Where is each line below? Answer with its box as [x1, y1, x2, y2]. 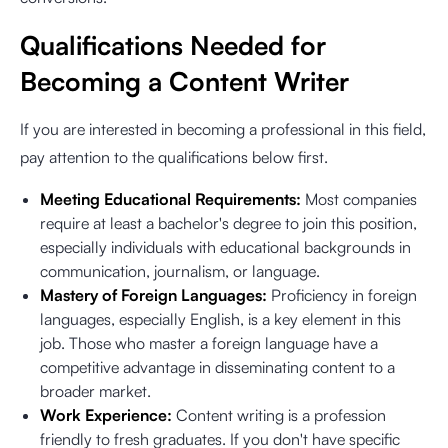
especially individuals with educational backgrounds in [40, 236, 411, 257]
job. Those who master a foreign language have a [40, 332, 378, 353]
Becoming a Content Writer [20, 64, 349, 97]
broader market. [40, 380, 151, 401]
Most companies [301, 188, 417, 209]
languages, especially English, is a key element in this [40, 308, 401, 329]
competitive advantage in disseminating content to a [40, 356, 395, 377]
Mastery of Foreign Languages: [40, 284, 271, 305]
